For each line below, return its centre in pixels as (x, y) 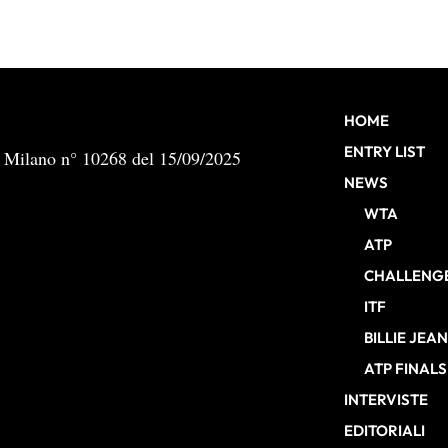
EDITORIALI (384, 431)
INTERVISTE (386, 400)
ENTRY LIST (384, 152)
